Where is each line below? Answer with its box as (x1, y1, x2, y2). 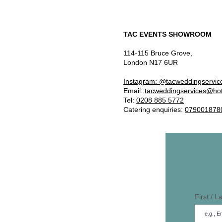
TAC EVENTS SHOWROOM (123, 30, 212, 38)
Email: (123, 87, 145, 95)
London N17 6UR (123, 58, 178, 66)
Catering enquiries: (123, 106, 185, 113)
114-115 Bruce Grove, (123, 49, 192, 57)
